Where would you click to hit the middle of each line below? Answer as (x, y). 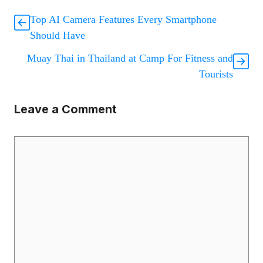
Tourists (216, 74)
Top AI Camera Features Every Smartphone (123, 19)
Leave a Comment (65, 109)
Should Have (58, 35)
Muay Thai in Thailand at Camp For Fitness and (130, 58)
